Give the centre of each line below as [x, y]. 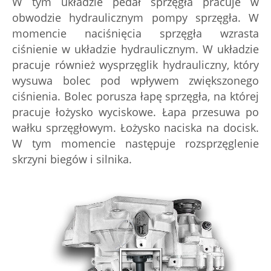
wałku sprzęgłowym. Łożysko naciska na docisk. [135, 128]
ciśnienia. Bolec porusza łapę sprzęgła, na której [135, 96]
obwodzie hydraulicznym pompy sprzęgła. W [135, 18]
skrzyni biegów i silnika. [72, 159]
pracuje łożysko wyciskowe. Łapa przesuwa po [135, 112]
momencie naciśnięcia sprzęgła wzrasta [135, 33]
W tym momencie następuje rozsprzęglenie [135, 143]
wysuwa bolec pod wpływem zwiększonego [135, 80]
